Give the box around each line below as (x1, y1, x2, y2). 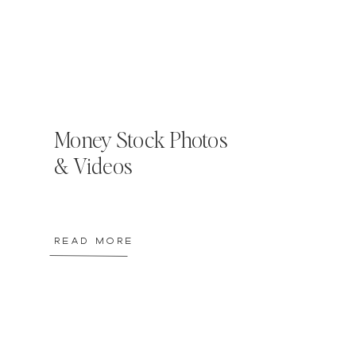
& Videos (54, 151, 133, 180)
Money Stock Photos (54, 125, 228, 153)
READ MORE (54, 234, 133, 247)
